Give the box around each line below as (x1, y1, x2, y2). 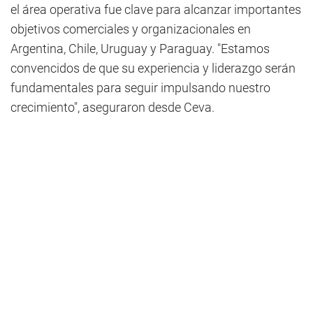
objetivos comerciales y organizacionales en (10, 22, 251, 37)
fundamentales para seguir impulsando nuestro (10, 80, 270, 96)
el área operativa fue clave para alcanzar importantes (10, 2, 301, 17)
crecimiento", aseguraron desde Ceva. (10, 100, 214, 115)
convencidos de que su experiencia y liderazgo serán (10, 61, 296, 76)
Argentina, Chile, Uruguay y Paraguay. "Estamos (10, 41, 270, 57)
